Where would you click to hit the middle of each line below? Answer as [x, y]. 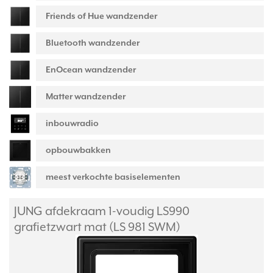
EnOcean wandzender [91, 70]
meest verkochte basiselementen [113, 177]
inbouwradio [72, 123]
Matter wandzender [86, 97]
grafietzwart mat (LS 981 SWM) [97, 226]
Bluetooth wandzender [93, 43]
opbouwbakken [78, 150]
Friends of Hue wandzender [101, 16]
